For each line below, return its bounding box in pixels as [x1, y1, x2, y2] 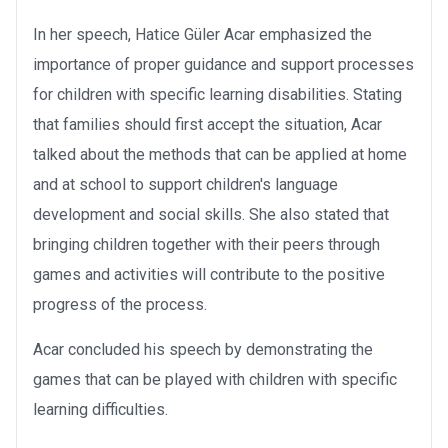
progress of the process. [33, 294, 207, 314]
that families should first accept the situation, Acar [33, 114, 382, 134]
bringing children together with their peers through [33, 234, 380, 254]
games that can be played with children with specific [33, 369, 397, 389]
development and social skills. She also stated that [33, 204, 389, 224]
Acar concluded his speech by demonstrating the [33, 339, 373, 359]
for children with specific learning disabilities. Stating [33, 84, 402, 104]
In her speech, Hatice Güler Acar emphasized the [33, 24, 372, 44]
